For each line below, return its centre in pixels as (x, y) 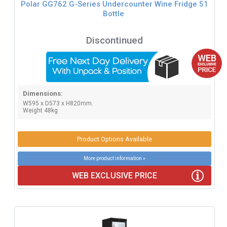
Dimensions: (43, 94)
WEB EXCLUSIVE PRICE (114, 176)
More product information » (114, 159)
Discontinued (114, 41)
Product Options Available (114, 139)
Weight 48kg (40, 111)
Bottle (113, 13)
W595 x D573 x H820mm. (58, 104)
